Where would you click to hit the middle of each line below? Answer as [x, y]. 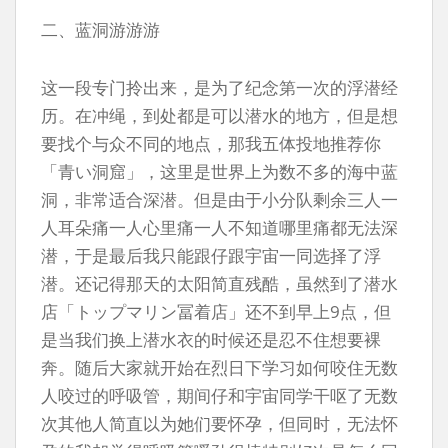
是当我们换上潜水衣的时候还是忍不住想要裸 [211, 339]
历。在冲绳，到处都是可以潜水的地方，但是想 [219, 115]
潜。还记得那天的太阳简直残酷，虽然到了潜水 [219, 283]
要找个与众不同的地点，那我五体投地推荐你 [211, 143]
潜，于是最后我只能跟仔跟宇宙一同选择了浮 [211, 255]
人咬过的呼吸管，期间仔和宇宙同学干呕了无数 [219, 395]
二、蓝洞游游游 [100, 29]
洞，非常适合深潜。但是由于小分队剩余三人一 [219, 199]
